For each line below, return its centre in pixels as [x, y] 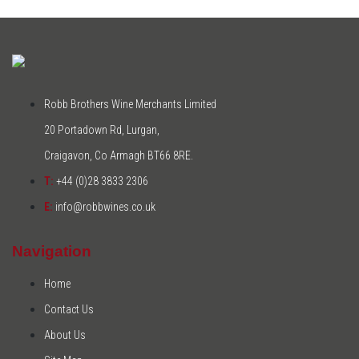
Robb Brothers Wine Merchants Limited [130, 104]
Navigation [52, 251]
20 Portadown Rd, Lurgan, [102, 129]
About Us [65, 335]
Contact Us [69, 310]
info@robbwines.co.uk [104, 206]
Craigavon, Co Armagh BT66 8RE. [119, 155]
